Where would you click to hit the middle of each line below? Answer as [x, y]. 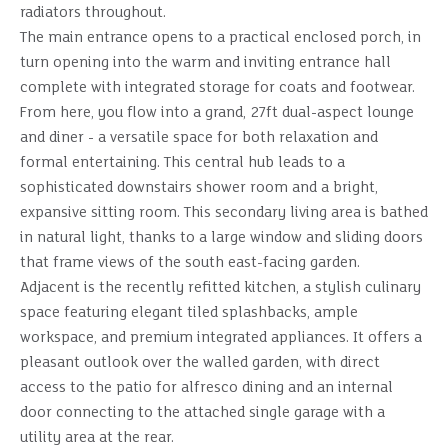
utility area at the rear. [97, 438]
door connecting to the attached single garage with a [202, 413]
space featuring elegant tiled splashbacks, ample [189, 313]
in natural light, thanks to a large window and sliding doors [221, 238]
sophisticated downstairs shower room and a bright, [199, 188]
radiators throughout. [93, 13]
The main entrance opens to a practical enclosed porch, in [220, 38]
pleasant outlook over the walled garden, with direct [200, 363]
